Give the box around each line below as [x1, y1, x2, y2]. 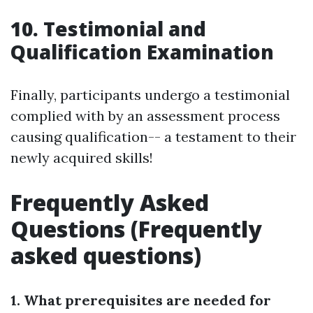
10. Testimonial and [10, 15, 206, 43]
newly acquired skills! [10, 149, 153, 167]
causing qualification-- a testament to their [10, 128, 296, 146]
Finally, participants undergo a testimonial [10, 86, 290, 104]
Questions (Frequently [10, 214, 262, 245]
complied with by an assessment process [10, 107, 280, 125]
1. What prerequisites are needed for [10, 291, 271, 310]
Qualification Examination [10, 38, 274, 66]
